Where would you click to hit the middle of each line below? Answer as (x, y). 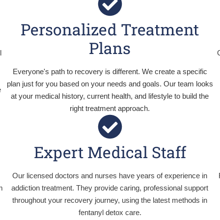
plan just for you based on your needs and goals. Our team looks (110, 84)
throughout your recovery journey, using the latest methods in (110, 200)
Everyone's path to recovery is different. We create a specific (110, 71)
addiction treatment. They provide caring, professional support (110, 188)
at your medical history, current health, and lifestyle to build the (110, 96)
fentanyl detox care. (110, 212)
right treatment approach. (110, 108)
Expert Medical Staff (110, 152)
